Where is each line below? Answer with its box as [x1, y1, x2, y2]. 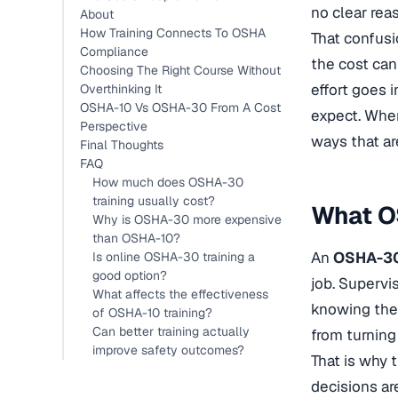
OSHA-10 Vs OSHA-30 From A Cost [80, 99, 281, 115]
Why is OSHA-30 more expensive [92, 211, 282, 227]
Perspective [80, 118, 147, 134]
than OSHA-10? [92, 230, 180, 246]
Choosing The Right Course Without [80, 62, 281, 78]
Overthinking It [80, 81, 162, 97]
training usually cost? [92, 193, 215, 209]
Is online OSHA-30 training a [92, 249, 255, 265]
